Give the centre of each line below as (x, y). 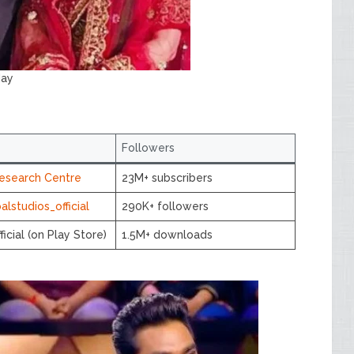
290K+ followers (165, 206)
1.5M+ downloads (167, 235)
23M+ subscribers (167, 178)
